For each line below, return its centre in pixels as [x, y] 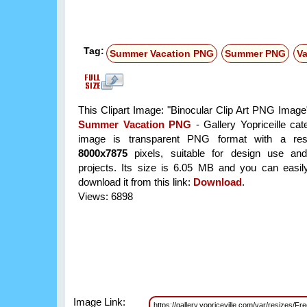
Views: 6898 [106, 197]
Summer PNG [255, 54]
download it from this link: [136, 182]
